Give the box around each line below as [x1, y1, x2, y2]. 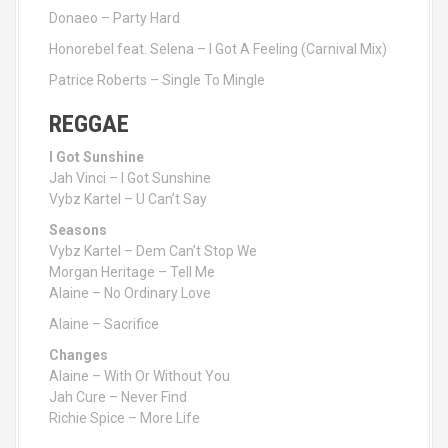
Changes [49, 347, 108, 363]
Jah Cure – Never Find [49, 389, 187, 405]
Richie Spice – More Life [49, 410, 200, 426]
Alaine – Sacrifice [49, 316, 159, 332]
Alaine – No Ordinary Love [49, 285, 211, 301]
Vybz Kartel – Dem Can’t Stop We [49, 243, 257, 259]
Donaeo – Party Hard [49, 10, 180, 26]
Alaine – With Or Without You [49, 368, 230, 384]
